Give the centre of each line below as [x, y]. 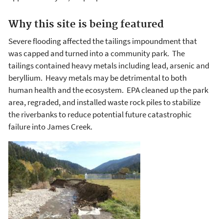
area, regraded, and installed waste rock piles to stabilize [104, 102]
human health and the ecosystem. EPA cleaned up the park [108, 90]
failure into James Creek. [50, 126]
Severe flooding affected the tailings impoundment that [103, 41]
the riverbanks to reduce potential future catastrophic [100, 114]
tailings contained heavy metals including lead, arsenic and [109, 65]
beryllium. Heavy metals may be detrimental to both [98, 77]
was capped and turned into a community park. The [97, 53]
